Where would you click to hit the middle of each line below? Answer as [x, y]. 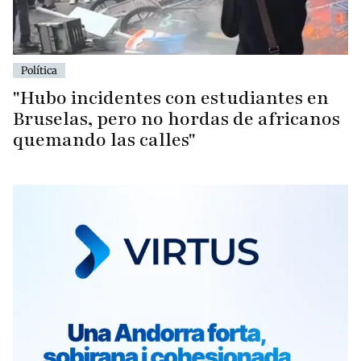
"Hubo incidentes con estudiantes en [171, 98]
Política [39, 70]
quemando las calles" [104, 139]
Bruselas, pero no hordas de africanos [176, 118]
